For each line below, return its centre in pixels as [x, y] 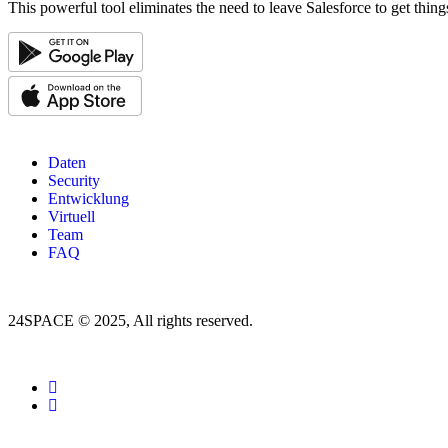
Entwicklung [88, 198]
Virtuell [71, 216]
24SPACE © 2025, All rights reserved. [130, 320]
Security [74, 180]
